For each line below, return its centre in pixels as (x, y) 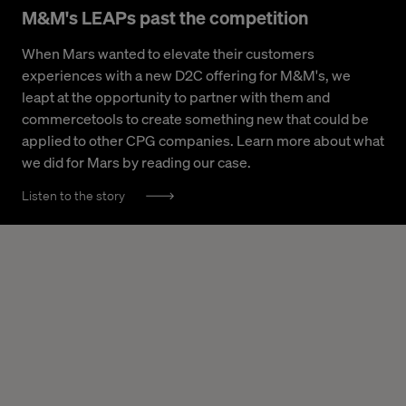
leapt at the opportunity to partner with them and (176, 97)
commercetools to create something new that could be (195, 119)
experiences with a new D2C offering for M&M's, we (186, 75)
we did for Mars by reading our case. (136, 162)
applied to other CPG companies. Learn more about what (203, 140)
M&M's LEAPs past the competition (165, 18)
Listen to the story (73, 195)
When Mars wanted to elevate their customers (168, 53)
